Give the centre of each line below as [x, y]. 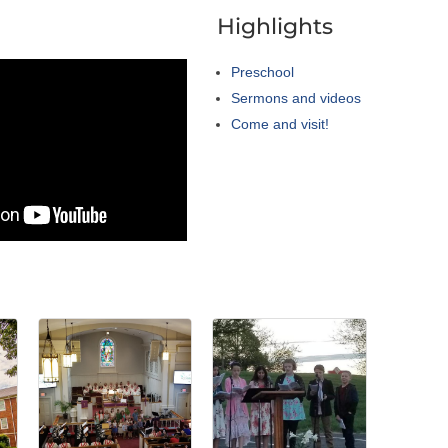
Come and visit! [280, 123]
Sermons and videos [296, 97]
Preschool [263, 71]
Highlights [275, 26]
